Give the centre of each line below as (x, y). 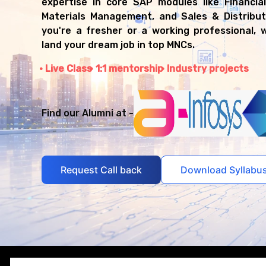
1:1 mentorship (129, 69)
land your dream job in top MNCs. (118, 45)
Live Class (69, 69)
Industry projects (208, 69)
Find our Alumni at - (88, 113)
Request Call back (101, 170)
